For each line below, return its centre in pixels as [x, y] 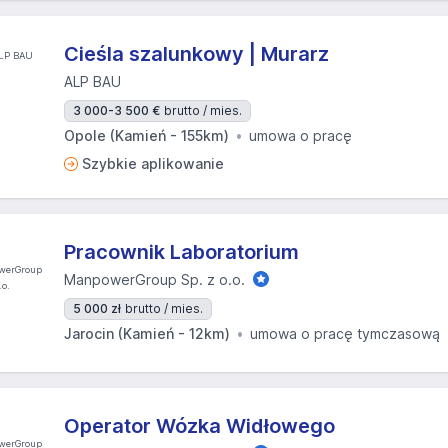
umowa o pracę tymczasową [345, 333]
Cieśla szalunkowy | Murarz [196, 54]
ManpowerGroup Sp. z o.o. [154, 279]
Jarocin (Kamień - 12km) [147, 333]
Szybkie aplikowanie [153, 163]
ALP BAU [92, 81]
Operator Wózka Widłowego [199, 426]
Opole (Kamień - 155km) [146, 135]
